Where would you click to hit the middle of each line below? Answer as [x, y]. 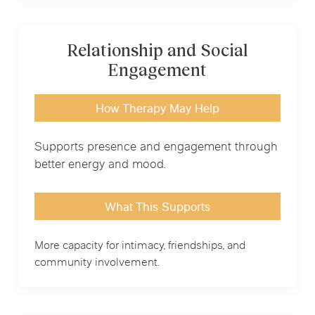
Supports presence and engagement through [156, 148]
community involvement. [97, 263]
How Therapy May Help [157, 109]
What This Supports [157, 208]
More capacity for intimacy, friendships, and [140, 246]
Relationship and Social [157, 50]
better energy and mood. [100, 166]
